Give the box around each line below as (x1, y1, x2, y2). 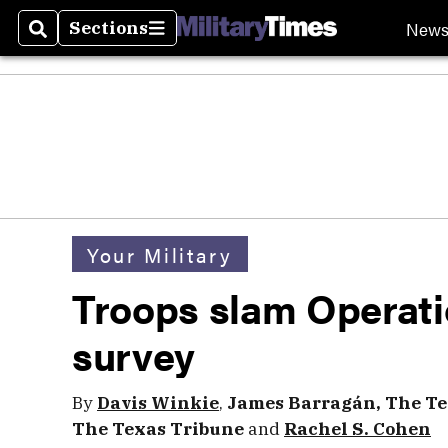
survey (72, 326, 195, 383)
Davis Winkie (97, 391, 219, 414)
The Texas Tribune (72, 417, 244, 440)
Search (29, 28, 94, 52)
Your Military (87, 239, 233, 269)
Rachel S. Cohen (284, 417, 431, 440)
